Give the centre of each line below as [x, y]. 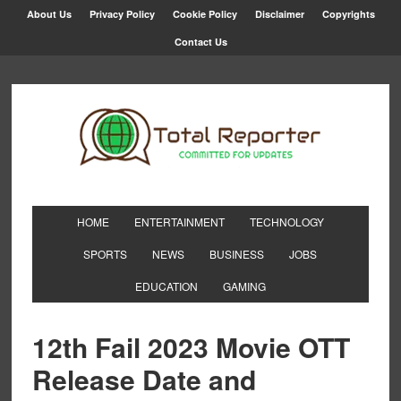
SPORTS [106, 254]
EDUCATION [166, 286]
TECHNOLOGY [286, 222]
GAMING [244, 286]
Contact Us [200, 42]
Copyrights [348, 14]
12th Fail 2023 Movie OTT [191, 347]
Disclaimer [279, 14]
